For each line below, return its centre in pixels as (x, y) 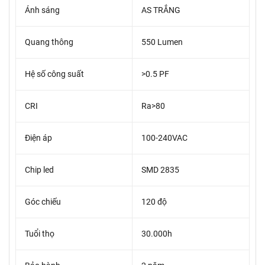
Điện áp (38, 138)
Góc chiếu (43, 202)
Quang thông (49, 42)
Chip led (39, 170)
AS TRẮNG (161, 10)
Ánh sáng (42, 10)
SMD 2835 (160, 170)
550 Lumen (162, 42)
